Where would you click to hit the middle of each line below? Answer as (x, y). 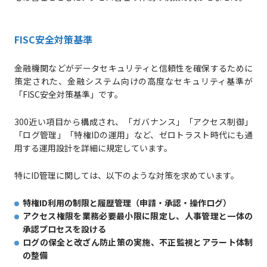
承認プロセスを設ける (64, 229)
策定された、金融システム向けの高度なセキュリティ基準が (133, 81)
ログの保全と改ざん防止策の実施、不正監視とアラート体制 (138, 242)
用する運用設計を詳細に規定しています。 (93, 148)
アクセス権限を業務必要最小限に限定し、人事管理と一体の (138, 216)
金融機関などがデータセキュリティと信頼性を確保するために (133, 68)
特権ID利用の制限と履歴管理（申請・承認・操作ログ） (127, 203)
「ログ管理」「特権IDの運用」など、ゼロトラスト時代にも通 (133, 135)
